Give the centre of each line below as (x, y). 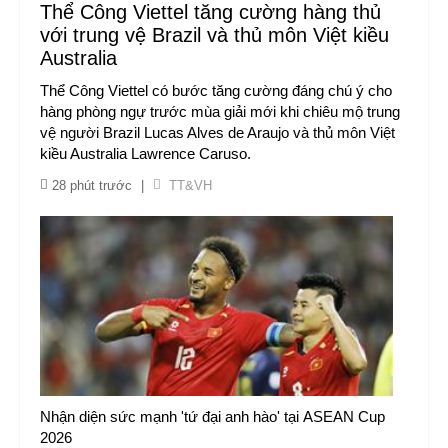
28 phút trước (92, 185)
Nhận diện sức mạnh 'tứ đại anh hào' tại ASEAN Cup (212, 416)
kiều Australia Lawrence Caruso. (145, 153)
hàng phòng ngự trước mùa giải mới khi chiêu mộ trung (220, 111)
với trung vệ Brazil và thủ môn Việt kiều (214, 35)
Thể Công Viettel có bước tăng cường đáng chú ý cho (216, 90)
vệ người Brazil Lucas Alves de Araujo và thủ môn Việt (217, 132)
